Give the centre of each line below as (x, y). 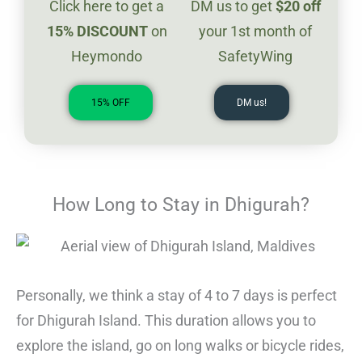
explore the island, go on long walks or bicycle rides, (180, 346)
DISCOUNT (112, 31)
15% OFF (111, 102)
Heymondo (107, 56)
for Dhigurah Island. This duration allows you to (166, 321)
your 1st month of (255, 31)
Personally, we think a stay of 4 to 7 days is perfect (177, 296)
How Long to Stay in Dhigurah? (181, 204)
